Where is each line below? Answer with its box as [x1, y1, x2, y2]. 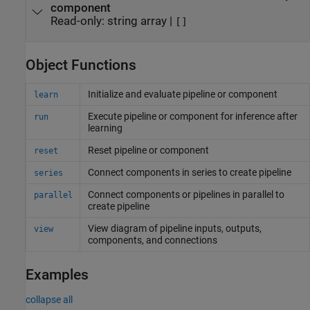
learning [87, 122, 122, 134]
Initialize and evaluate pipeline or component [87, 88, 277, 100]
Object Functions [26, 56, 136, 73]
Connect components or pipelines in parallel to [87, 188, 284, 200]
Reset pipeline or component [87, 144, 209, 156]
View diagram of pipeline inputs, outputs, [87, 222, 262, 234]
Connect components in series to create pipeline [87, 166, 291, 178]
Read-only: [50, 15, 107, 28]
